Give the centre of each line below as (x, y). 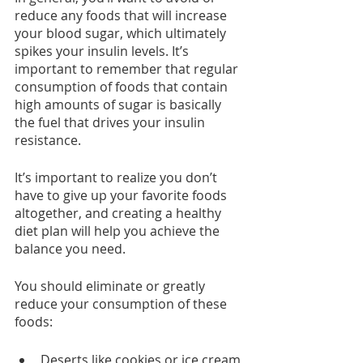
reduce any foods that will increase (122, 16)
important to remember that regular (128, 69)
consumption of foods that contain (123, 87)
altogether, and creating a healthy (120, 214)
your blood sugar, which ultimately (122, 34)
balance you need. (70, 249)
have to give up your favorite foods (122, 196)
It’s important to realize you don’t (117, 178)
